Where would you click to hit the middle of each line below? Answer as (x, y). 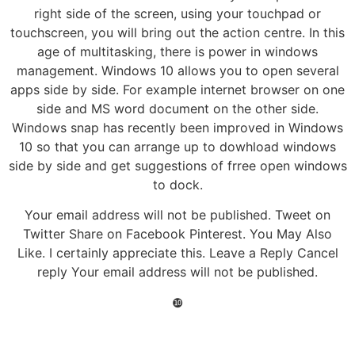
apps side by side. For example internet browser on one (177, 90)
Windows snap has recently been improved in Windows (177, 128)
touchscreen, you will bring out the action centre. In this (177, 33)
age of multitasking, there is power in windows (177, 52)
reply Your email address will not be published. (177, 272)
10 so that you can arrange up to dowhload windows (177, 147)
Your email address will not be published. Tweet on (177, 215)
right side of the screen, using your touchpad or (177, 14)
